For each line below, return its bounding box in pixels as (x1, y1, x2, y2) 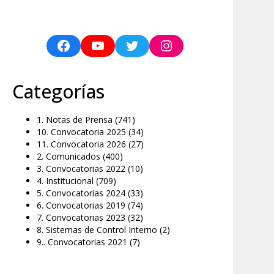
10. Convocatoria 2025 (37, 126, 126, 138)
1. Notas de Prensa (37, 114, 113, 125)
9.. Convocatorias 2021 (37, 236, 127, 248)
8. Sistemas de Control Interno (37, 224, 157, 235)
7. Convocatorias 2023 (37, 212, 125, 223)
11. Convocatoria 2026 (37, 138, 126, 150)
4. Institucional (37, 175, 94, 187)
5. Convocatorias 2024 (37, 187, 125, 199)
